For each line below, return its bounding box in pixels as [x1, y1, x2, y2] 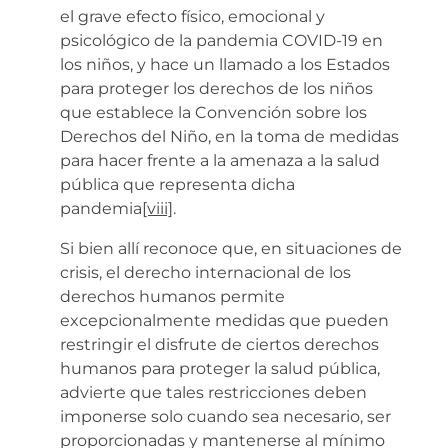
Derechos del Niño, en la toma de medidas [60, 126, 399, 146]
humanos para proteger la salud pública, [60, 358, 380, 378]
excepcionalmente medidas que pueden [60, 310, 389, 330]
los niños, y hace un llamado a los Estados [60, 54, 390, 74]
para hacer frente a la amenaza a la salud [60, 150, 380, 170]
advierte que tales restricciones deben [60, 382, 367, 402]
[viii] [142, 198, 173, 218]
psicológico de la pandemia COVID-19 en [60, 30, 383, 50]
